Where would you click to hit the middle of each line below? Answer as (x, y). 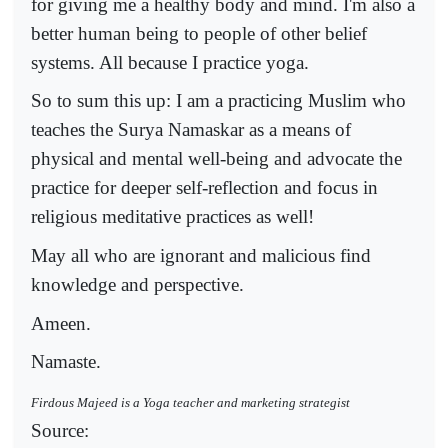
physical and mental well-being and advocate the (216, 159)
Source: (60, 431)
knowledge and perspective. (137, 284)
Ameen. (61, 323)
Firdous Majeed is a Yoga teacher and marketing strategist (190, 402)
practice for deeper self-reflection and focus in (204, 188)
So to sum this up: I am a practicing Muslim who (218, 101)
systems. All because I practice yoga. (170, 62)
